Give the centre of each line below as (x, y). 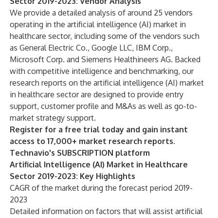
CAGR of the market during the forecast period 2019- (101, 188)
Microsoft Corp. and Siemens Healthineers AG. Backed (105, 59)
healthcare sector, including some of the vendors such (105, 36)
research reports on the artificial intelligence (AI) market (107, 83)
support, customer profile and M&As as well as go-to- (103, 106)
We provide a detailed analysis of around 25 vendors (101, 13)
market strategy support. (53, 118)
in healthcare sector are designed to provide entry (97, 94)
